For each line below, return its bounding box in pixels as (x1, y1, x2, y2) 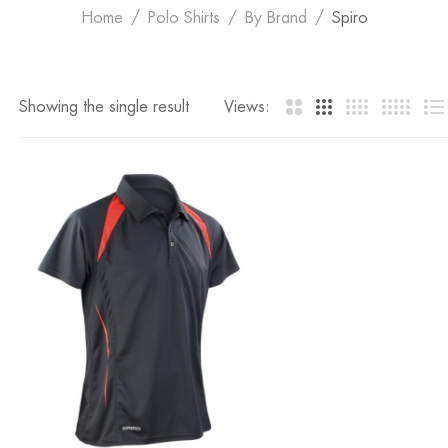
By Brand (244, 10, 307, 26)
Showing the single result (19, 99, 189, 115)
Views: (223, 99, 270, 115)
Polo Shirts (147, 10, 220, 26)
